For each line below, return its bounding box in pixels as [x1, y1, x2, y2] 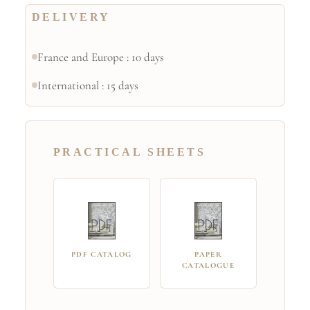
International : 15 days [37, 77, 138, 93]
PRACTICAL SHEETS [53, 145, 206, 158]
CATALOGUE [182, 260, 235, 270]
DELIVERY [31, 10, 111, 23]
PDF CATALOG [71, 249, 132, 259]
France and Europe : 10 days [37, 49, 164, 64]
